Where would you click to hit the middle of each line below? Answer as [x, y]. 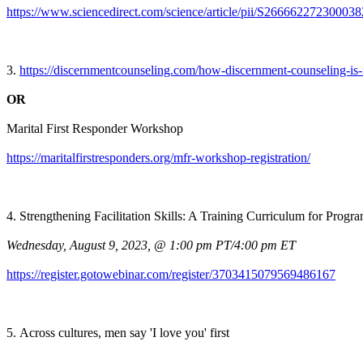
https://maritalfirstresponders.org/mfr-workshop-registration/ [158, 157]
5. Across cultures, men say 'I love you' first [118, 332]
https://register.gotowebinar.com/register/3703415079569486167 [171, 274]
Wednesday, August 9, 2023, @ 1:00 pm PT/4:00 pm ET [151, 245]
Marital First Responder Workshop [95, 128]
